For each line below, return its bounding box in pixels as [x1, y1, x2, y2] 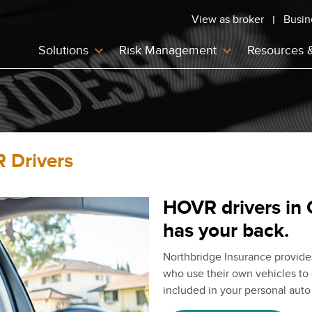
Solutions [38, 43, 88, 58]
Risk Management [119, 43, 217, 58]
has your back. [163, 219, 289, 244]
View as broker [191, 13, 264, 26]
